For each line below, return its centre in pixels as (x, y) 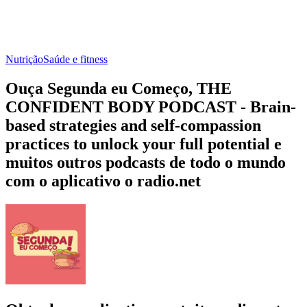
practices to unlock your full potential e (144, 144)
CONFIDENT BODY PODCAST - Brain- (151, 107)
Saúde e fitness (75, 59)
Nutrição (24, 59)
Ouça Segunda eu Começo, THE (119, 88)
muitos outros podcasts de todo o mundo (146, 162)
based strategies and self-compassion (133, 125)
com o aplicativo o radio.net (103, 181)
